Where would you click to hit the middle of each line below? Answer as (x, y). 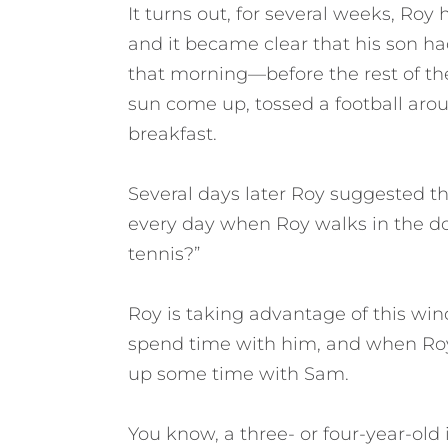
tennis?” (163, 253)
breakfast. (172, 133)
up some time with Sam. (238, 373)
